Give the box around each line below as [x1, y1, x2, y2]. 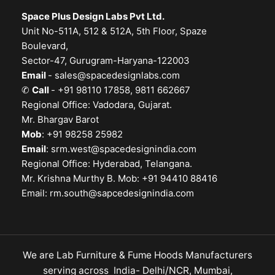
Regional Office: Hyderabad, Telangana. [21, 158, 192, 170]
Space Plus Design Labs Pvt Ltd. [21, 10, 165, 23]
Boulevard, [21, 40, 68, 52]
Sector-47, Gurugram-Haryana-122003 [21, 55, 190, 67]
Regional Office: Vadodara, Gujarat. [21, 99, 172, 111]
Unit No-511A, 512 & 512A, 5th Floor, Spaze [21, 25, 207, 37]
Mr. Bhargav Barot [21, 114, 99, 126]
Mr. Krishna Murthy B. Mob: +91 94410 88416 [21, 172, 217, 185]
